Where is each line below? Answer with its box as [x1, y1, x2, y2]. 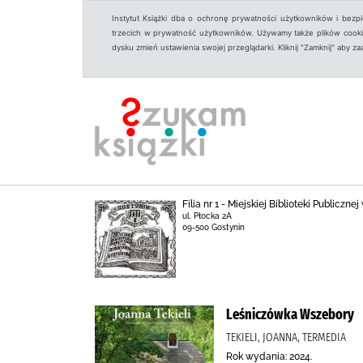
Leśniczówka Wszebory [226, 305, 354, 323]
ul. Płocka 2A [182, 211, 232, 220]
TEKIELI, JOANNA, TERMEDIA [226, 330, 346, 344]
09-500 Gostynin [182, 223, 245, 232]
